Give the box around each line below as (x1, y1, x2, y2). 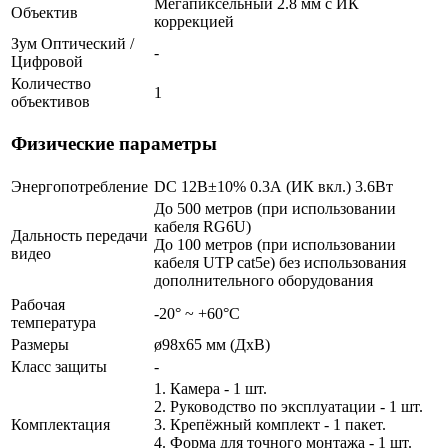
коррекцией (154, 12, 234, 30)
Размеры (11, 335, 69, 353)
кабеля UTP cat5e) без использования (154, 253, 406, 271)
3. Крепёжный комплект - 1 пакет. (154, 415, 386, 433)
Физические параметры (11, 133, 217, 155)
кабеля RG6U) (154, 217, 251, 235)
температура (11, 313, 96, 331)
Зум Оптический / (11, 34, 134, 52)
